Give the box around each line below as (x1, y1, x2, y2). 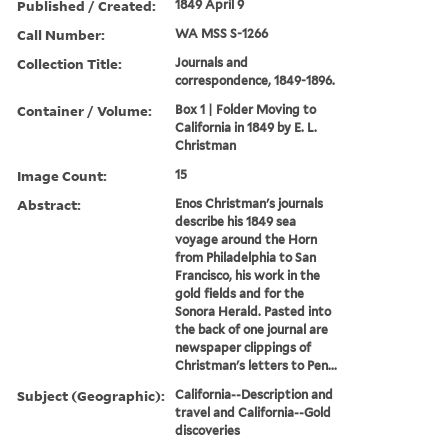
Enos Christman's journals (175, 195, 324, 211)
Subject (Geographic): (17, 385, 165, 405)
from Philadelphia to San (175, 249, 317, 265)
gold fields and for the (175, 285, 305, 301)
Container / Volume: (17, 100, 152, 120)
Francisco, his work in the (175, 267, 321, 283)
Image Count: (17, 165, 107, 185)
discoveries (175, 422, 241, 438)
